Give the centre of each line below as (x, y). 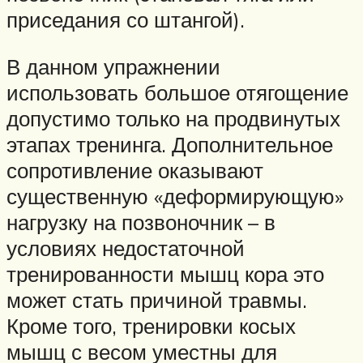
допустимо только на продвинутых (173, 118)
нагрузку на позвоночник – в (141, 222)
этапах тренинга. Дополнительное (170, 144)
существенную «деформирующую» (175, 196)
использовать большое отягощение (177, 92)
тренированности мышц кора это (165, 273)
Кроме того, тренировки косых (151, 325)
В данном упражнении (113, 66)
